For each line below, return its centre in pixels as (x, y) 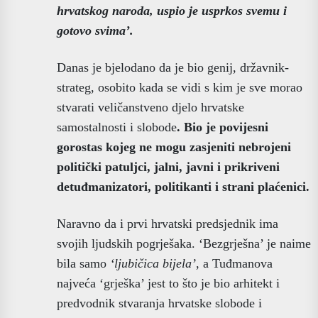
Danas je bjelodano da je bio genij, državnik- (173, 67)
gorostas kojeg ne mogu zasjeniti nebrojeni (174, 147)
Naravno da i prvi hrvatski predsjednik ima (168, 223)
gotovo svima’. (95, 30)
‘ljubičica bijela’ (153, 263)
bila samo (83, 263)
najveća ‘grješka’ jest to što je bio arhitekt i (168, 283)
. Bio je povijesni (223, 127)
